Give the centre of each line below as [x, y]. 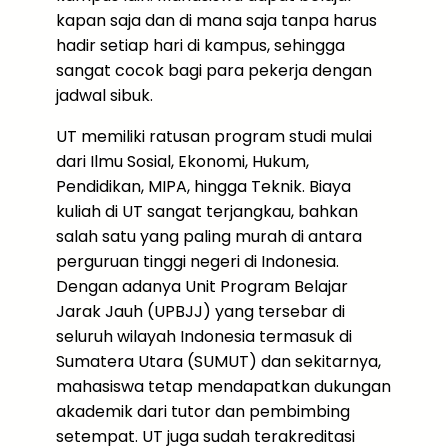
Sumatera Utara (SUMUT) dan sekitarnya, [218, 361]
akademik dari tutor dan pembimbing [203, 411]
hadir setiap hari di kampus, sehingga [200, 45]
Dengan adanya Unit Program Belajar [202, 286]
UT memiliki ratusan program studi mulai [214, 136]
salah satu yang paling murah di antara [209, 236]
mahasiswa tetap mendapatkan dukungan [223, 386]
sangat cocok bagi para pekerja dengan [214, 70]
